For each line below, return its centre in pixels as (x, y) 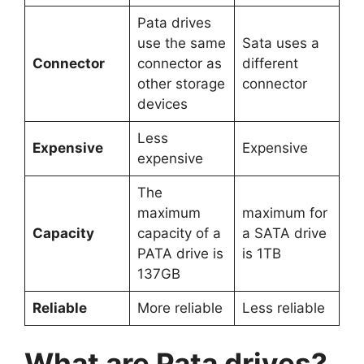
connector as (179, 63)
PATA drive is (180, 253)
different (270, 63)
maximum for (284, 212)
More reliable (180, 308)
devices (162, 104)
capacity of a (179, 233)
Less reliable (283, 308)
